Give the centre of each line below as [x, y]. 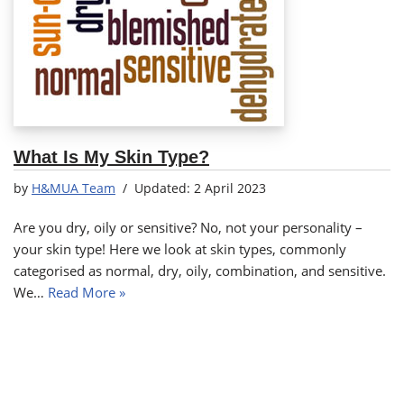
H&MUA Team [73, 188]
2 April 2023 [230, 188]
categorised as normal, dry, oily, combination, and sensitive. [200, 271]
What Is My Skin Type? [111, 157]
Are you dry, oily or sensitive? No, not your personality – [188, 227]
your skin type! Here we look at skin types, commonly [180, 249]
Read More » [87, 292]
